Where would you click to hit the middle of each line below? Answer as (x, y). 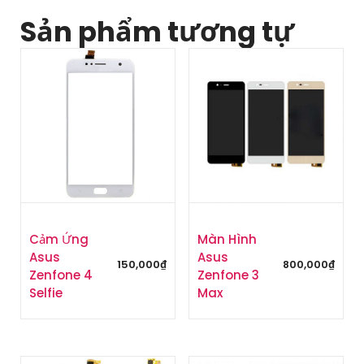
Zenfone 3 (228, 275)
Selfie (46, 293)
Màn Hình (227, 240)
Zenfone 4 (61, 275)
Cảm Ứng (59, 240)
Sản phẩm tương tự (157, 31)
